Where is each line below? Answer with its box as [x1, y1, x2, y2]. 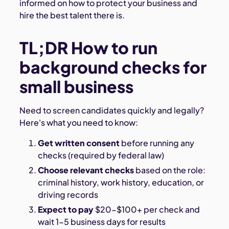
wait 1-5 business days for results [37, 216, 166, 227]
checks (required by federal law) [37, 150, 164, 161]
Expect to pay [37, 203, 94, 215]
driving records [37, 189, 98, 200]
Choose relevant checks [37, 164, 134, 175]
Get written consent [37, 138, 120, 149]
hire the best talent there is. [19, 10, 125, 21]
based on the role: [133, 164, 205, 175]
